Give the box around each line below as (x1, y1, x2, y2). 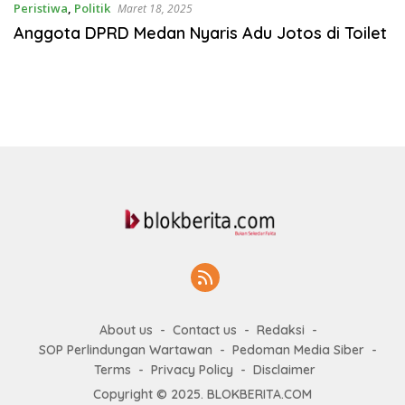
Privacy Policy (150, 362, 233, 379)
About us (99, 322, 153, 339)
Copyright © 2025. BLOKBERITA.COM (93, 386, 312, 403)
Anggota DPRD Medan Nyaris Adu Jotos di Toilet (14, 23, 387, 44)
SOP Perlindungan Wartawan (39, 342, 212, 359)
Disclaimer (252, 362, 316, 379)
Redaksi (256, 322, 305, 339)
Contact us (172, 322, 237, 339)
